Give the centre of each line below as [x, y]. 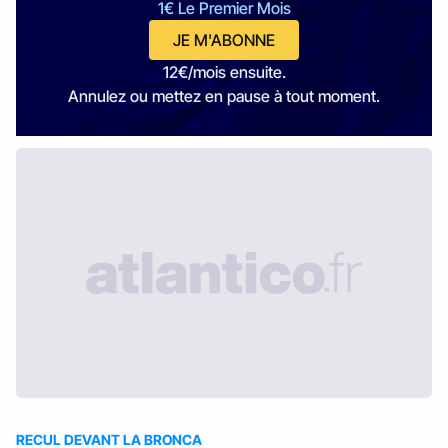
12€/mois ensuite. [224, 72]
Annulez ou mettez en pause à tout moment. [224, 96]
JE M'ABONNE [224, 40]
